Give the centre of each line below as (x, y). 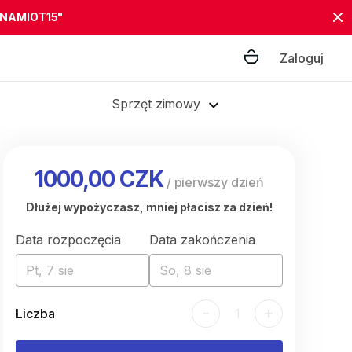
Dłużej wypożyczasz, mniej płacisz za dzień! (149, 207)
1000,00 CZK (99, 179)
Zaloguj (302, 58)
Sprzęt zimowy (156, 104)
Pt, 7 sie (50, 270)
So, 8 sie (185, 270)
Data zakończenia (202, 240)
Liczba (35, 313)
